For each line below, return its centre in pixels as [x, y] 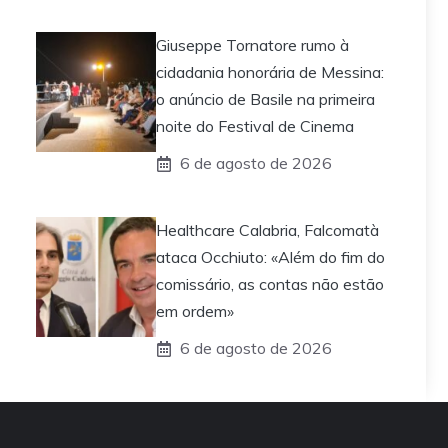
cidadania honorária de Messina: [270, 72]
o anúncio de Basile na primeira [265, 99]
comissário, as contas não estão [270, 284]
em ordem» [195, 311]
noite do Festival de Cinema [255, 126]
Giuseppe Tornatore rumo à [252, 45]
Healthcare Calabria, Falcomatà [267, 230]
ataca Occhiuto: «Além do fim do [270, 257]
